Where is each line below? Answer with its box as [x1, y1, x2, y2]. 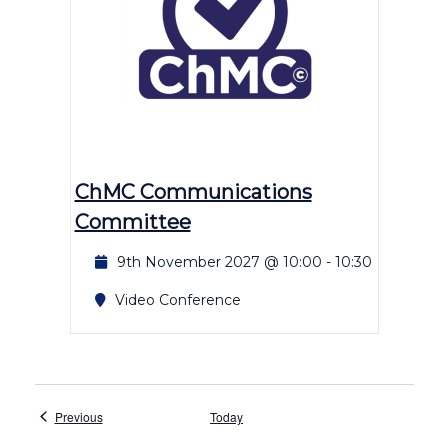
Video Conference [114, 290, 241, 309]
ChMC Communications [74, 179, 312, 204]
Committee [74, 209, 191, 234]
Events [101, 406, 139, 424]
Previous [54, 407, 103, 425]
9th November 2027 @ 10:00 [116, 252, 322, 271]
